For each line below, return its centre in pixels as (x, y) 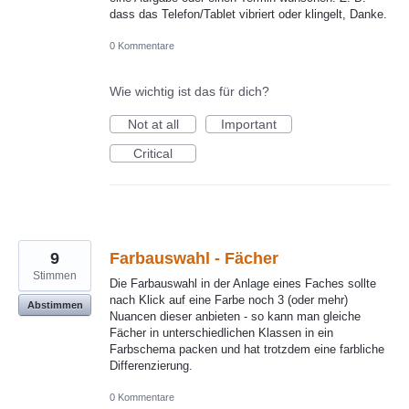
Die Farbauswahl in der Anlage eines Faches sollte (243, 284)
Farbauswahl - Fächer (194, 259)
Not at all (153, 125)
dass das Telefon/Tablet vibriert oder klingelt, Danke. (248, 15)
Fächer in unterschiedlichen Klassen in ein (221, 333)
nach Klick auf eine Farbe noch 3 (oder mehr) (229, 300)
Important (249, 125)
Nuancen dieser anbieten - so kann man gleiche (235, 317)
